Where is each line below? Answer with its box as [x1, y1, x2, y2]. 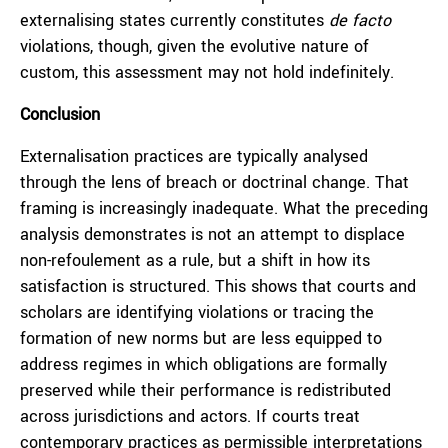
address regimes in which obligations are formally [20, 353, 387, 376]
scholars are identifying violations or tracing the [20, 301, 374, 324]
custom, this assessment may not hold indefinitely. [20, 61, 394, 84]
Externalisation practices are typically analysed [20, 145, 368, 168]
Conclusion [20, 103, 100, 126]
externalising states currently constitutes [20, 9, 329, 32]
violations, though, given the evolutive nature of [20, 35, 369, 58]
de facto [329, 9, 391, 32]
